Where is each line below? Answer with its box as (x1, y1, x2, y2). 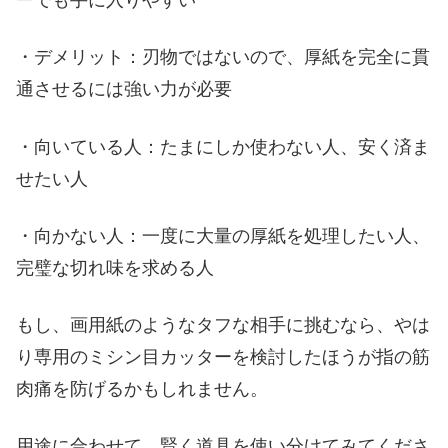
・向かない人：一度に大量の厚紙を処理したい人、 (16, 225, 430, 246)
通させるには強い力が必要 (16, 79, 232, 100)
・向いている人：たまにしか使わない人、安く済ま (16, 136, 430, 157)
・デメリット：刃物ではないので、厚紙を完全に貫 (16, 47, 430, 68)
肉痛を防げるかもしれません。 (16, 378, 268, 399)
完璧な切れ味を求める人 (16, 257, 214, 278)
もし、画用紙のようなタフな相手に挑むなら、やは (16, 314, 430, 335)
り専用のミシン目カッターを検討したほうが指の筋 (16, 346, 430, 367)
